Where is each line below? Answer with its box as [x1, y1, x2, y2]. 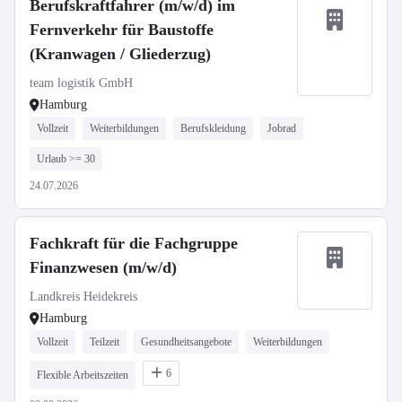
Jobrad [267, 122, 296, 135]
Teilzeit [90, 336, 119, 348]
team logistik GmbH [30, 76, 133, 90]
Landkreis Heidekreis [30, 290, 137, 303]
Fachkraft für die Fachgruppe [30, 234, 238, 252]
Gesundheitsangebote [141, 336, 232, 348]
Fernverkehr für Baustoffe [30, 21, 214, 39]
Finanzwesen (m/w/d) [30, 258, 177, 276]
